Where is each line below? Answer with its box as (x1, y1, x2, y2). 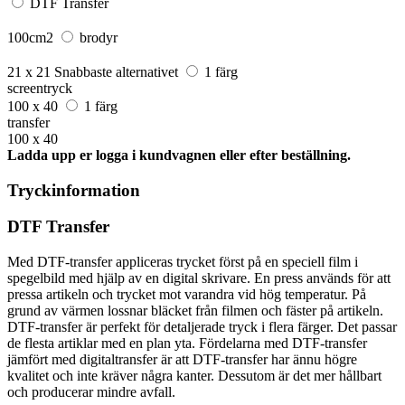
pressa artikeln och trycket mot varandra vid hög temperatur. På (7, 286, 366, 302)
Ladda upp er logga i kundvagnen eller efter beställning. (7, 146, 351, 163)
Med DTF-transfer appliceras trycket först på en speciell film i (7, 253, 358, 269)
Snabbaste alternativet (54, 63, 178, 80)
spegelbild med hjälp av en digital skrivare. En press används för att (7, 269, 391, 286)
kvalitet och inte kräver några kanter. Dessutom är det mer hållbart (7, 367, 381, 383)
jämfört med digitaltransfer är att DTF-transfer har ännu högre (7, 351, 357, 367)
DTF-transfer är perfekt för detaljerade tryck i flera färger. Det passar (7, 318, 397, 334)
